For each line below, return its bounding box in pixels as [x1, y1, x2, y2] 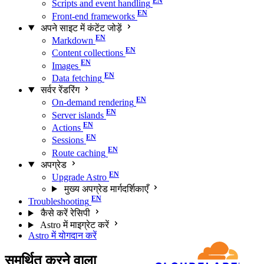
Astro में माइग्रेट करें [39, 220, 109, 230]
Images [52, 60, 78, 71]
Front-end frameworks [52, 11, 135, 21]
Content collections [52, 48, 123, 58]
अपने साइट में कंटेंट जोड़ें [40, 22, 122, 33]
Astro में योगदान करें [28, 230, 97, 241]
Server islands [52, 110, 104, 120]
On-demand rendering [52, 97, 134, 108]
